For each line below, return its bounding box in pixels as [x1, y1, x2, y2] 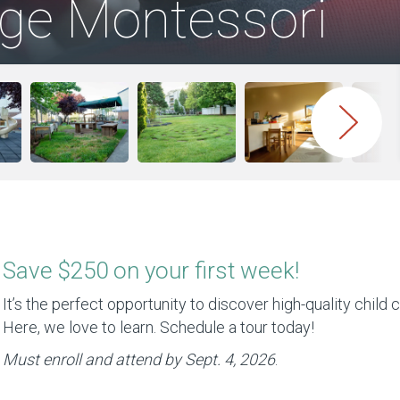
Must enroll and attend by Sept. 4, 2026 [3, 350, 275, 369]
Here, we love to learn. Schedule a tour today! [3, 318, 314, 337]
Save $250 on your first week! [3, 257, 299, 284]
